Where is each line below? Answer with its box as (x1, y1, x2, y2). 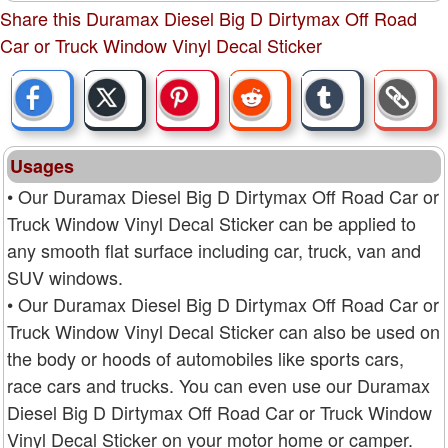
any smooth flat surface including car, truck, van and (7, 236, 421, 263)
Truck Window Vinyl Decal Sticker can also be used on (7, 317, 440, 344)
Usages (10, 152, 74, 179)
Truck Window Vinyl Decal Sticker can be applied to (7, 209, 416, 236)
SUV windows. (7, 263, 123, 290)
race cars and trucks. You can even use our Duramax (7, 371, 430, 398)
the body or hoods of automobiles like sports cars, (7, 344, 404, 371)
